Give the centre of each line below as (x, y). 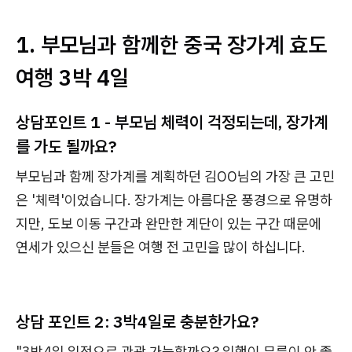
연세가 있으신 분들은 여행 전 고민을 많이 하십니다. (161, 247)
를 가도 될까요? (66, 146)
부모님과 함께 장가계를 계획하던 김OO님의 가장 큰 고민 (175, 176)
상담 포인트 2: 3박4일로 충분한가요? (137, 321)
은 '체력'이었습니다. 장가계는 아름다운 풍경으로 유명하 (174, 200)
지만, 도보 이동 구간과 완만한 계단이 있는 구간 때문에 (169, 224)
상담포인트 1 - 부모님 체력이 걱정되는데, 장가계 (172, 122)
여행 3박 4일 (72, 77)
